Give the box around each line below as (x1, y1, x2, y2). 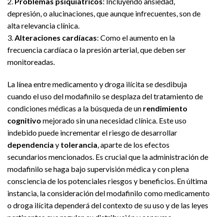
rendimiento (143, 103, 187, 113)
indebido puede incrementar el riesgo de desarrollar (7, 127, 177, 137)
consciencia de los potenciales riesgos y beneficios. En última (7, 176, 207, 186)
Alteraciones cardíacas (15, 32, 97, 42)
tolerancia (61, 139, 97, 149)
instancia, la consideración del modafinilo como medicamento (7, 188, 210, 198)
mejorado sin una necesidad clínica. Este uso (41, 115, 186, 125)
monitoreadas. (7, 57, 55, 66)
